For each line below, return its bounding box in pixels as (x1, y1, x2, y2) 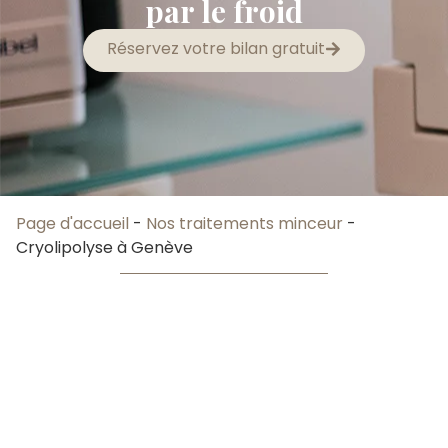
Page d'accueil (16, 212, 129, 235)
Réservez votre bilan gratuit (107, 36, 325, 60)
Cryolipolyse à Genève (16, 236, 193, 259)
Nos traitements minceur (146, 212, 343, 235)
